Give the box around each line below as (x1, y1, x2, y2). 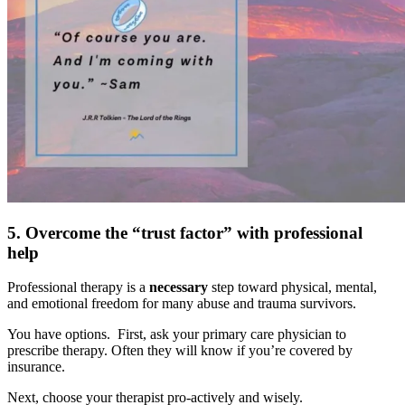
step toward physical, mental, (208, 279, 377, 296)
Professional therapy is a (7, 279, 149, 296)
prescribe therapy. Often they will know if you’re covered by (7, 343, 353, 359)
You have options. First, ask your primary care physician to (7, 326, 346, 343)
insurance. (7, 359, 65, 375)
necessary (149, 279, 208, 296)
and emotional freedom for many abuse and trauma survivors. (7, 296, 356, 312)
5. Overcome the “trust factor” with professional (7, 222, 363, 242)
